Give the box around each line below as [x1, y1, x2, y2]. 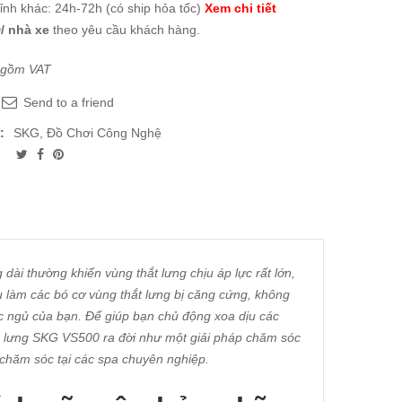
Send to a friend [20, 95, 114, 109]
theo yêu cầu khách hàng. [49, 22, 200, 37]
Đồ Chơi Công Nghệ [47, 126, 162, 140]
